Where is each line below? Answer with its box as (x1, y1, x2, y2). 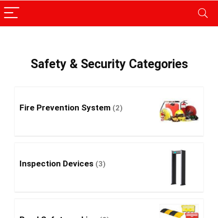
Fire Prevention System (19, 103, 112, 112)
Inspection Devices (19, 159, 95, 168)
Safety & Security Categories (30, 57, 188, 71)
